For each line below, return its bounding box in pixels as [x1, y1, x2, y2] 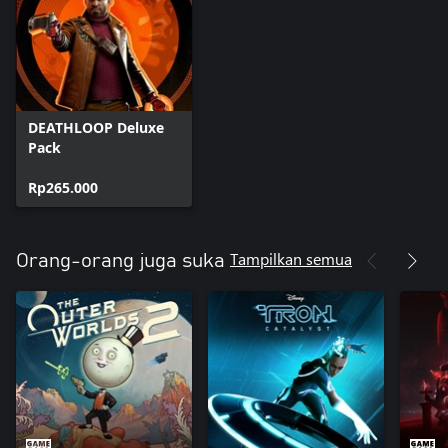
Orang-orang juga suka [16, 250, 225, 271]
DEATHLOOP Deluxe [28, 117, 164, 137]
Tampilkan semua [230, 247, 352, 269]
